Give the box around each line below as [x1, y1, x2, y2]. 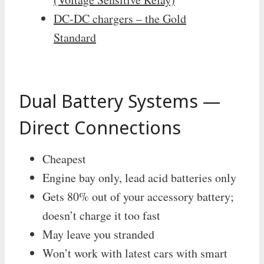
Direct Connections [19, 115, 181, 140]
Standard [54, 29, 96, 45]
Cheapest [42, 150, 86, 167]
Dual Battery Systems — [19, 88, 220, 113]
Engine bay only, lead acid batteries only [42, 169, 236, 186]
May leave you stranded [42, 226, 154, 242]
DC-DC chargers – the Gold [54, 10, 186, 27]
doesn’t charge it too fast [42, 207, 160, 223]
